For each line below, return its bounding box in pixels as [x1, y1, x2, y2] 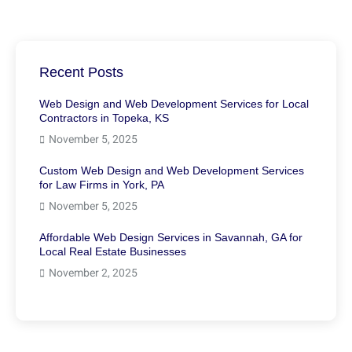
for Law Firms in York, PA [39, 178, 164, 192]
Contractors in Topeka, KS [39, 112, 169, 125]
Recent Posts [39, 64, 123, 81]
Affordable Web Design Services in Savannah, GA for [39, 231, 302, 244]
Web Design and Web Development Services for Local [39, 97, 309, 111]
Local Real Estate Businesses [39, 245, 186, 258]
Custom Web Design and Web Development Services [39, 164, 304, 178]
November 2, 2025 [49, 265, 137, 282]
